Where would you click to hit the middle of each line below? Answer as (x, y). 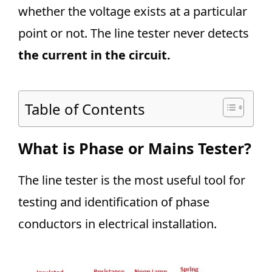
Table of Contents (85, 109)
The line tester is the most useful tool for (132, 180)
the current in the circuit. (94, 55)
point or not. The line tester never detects (134, 33)
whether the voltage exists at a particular (133, 11)
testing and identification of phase (114, 202)
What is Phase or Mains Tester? (135, 148)
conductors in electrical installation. (117, 224)
